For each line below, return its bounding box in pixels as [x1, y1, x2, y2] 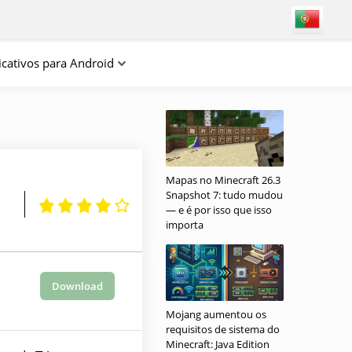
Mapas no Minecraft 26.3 [166, 173, 280, 187]
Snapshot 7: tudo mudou [166, 188, 283, 202]
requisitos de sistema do [166, 322, 280, 336]
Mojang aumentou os [166, 307, 266, 321]
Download [51, 279, 103, 293]
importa [166, 218, 203, 232]
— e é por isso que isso [166, 203, 272, 217]
